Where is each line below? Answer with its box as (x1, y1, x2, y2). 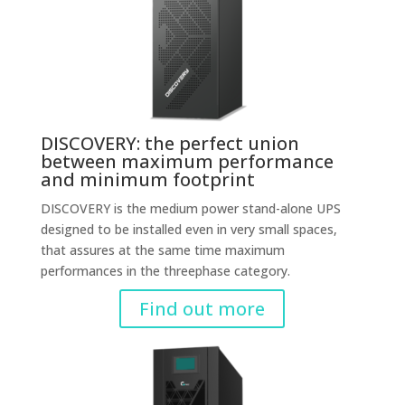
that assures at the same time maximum (40, 241, 285, 259)
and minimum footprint (40, 167, 255, 192)
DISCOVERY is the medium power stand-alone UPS (40, 200, 341, 217)
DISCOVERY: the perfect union (40, 131, 299, 155)
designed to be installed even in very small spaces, (40, 221, 337, 238)
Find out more (139, 297, 266, 321)
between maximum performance (40, 149, 334, 174)
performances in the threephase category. (40, 262, 290, 279)
